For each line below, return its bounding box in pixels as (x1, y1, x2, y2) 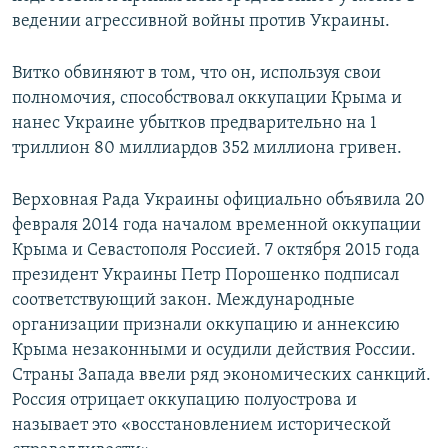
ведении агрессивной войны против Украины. (12, 12, 390, 32)
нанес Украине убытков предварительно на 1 (12, 114, 377, 134)
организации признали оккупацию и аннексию (12, 316, 400, 336)
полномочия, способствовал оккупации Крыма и (12, 89, 402, 109)
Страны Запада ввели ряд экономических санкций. (12, 366, 431, 386)
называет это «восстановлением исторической (12, 416, 391, 436)
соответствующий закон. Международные (12, 291, 355, 311)
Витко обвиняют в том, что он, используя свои (12, 64, 381, 84)
